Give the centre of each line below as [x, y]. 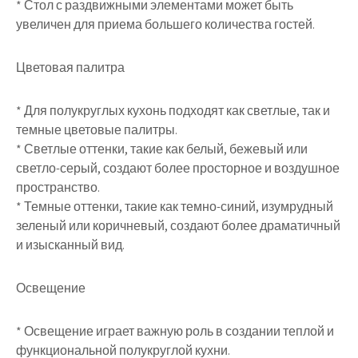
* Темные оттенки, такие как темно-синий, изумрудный [175, 207]
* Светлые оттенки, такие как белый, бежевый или [162, 149]
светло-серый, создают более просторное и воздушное [178, 168]
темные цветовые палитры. [97, 130]
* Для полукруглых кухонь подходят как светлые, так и [173, 111]
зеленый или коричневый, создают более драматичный [178, 226]
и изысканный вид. [70, 245]
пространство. [58, 187]
